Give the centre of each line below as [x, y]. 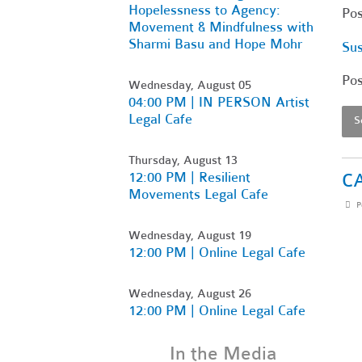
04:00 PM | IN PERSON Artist [219, 102]
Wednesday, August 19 [190, 235]
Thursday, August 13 [183, 160]
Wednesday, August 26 [190, 293]
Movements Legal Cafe [198, 194]
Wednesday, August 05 [190, 84]
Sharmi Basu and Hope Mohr [215, 44]
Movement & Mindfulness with [221, 27]
